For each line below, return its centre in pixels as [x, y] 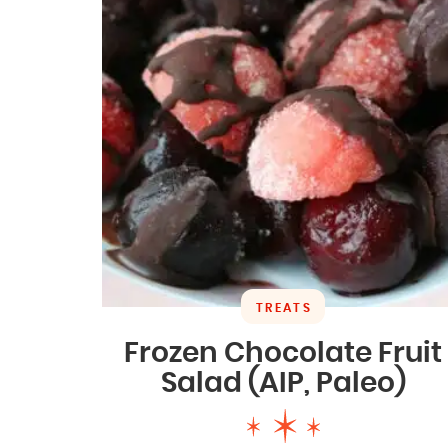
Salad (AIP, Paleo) [283, 383]
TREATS [284, 307]
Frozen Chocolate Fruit [283, 353]
